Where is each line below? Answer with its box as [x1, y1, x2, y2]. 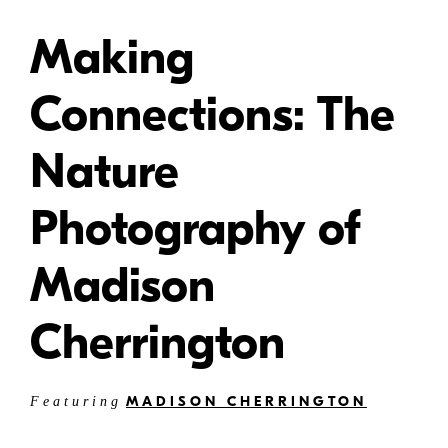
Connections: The [30, 87, 395, 143]
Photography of [30, 201, 361, 257]
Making [30, 30, 194, 86]
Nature [30, 144, 179, 200]
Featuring [30, 394, 122, 410]
